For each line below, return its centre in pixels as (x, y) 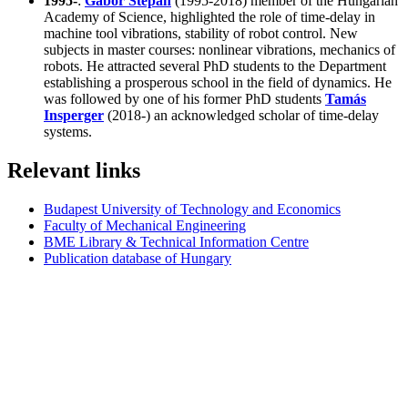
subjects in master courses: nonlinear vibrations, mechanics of (219, 49)
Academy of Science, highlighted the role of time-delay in (209, 16)
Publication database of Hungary (138, 258)
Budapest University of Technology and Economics (192, 209)
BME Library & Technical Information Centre (176, 241)
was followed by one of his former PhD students (184, 98)
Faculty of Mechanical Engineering (145, 225)
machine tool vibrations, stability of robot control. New (201, 33)
